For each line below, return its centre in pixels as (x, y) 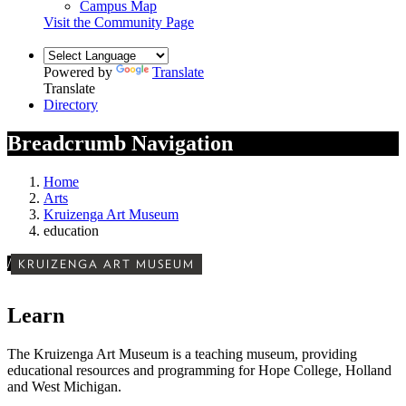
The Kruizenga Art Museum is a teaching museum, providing (182, 354)
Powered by (80, 72)
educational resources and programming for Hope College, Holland (199, 371)
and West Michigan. (64, 387)
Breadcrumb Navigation (120, 143)
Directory (71, 104)
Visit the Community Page (119, 22)
